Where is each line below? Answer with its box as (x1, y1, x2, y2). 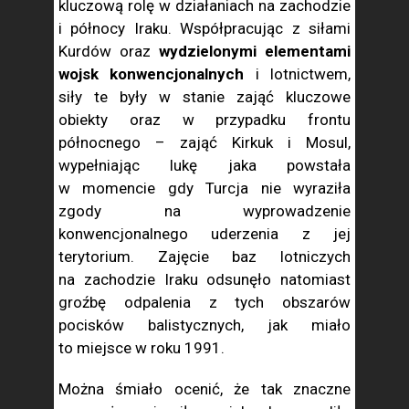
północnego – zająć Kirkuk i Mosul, (58, 133, 351, 152)
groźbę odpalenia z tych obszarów (58, 293, 351, 311)
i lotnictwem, (244, 65, 351, 83)
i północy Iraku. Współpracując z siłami (58, 19, 351, 37)
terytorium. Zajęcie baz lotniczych (58, 247, 351, 266)
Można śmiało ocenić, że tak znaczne (58, 380, 351, 398)
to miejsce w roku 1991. (58, 339, 225, 357)
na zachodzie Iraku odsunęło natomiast (58, 270, 351, 288)
